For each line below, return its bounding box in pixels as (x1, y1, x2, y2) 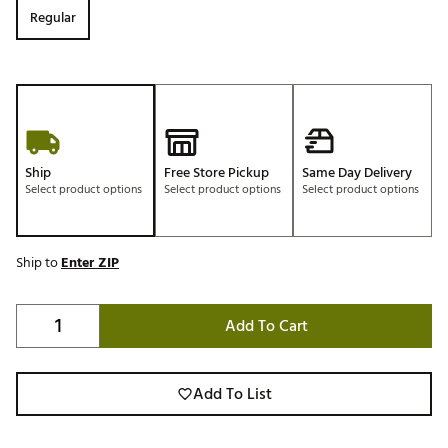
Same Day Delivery (302, 161, 413, 185)
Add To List (192, 381, 272, 408)
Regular (30, 6, 76, 30)
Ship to (16, 251, 61, 275)
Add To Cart (224, 313, 308, 340)
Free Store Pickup (163, 161, 269, 185)
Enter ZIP (61, 251, 119, 275)
